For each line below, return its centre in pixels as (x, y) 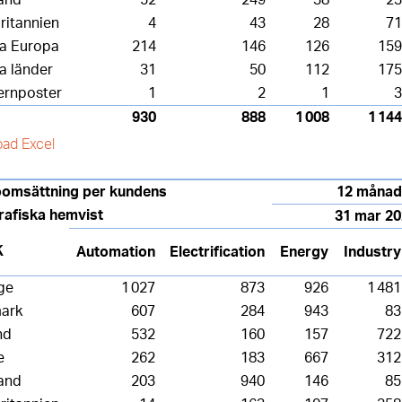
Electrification (217, 252)
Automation (116, 252)
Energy (304, 252)
